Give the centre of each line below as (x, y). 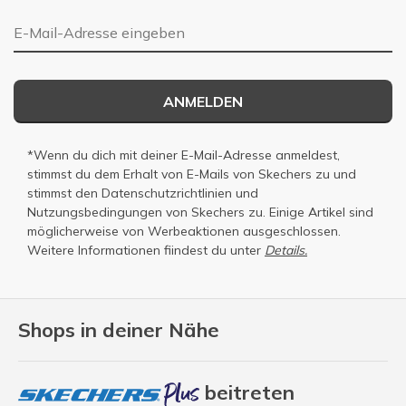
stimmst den (64, 193)
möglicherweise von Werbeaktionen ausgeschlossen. (184, 232)
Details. (286, 251)
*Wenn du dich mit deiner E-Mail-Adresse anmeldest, (184, 155)
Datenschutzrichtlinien (167, 193)
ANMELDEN (203, 102)
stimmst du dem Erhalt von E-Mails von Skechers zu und (192, 174)
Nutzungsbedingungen (95, 213)
